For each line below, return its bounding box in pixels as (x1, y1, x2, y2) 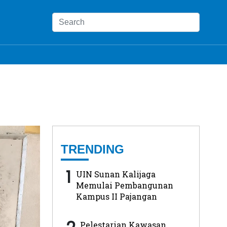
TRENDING (60, 142, 124, 156)
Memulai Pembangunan (75, 179, 173, 191)
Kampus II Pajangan (75, 191, 157, 202)
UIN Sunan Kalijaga (75, 168, 156, 179)
